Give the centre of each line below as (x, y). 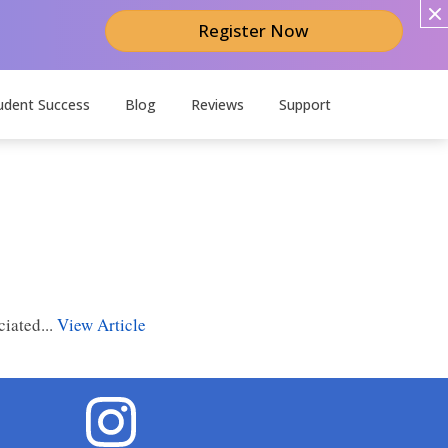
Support (305, 104)
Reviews (217, 104)
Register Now (254, 30)
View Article (101, 324)
